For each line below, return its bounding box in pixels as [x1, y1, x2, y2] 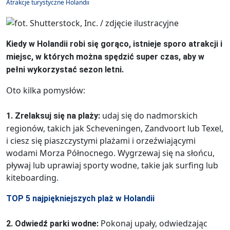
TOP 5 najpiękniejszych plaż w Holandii [6, 193, 155, 203]
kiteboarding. [6, 171, 59, 183]
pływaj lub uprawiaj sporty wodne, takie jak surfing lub [6, 159, 218, 171]
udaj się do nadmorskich [102, 109, 198, 121]
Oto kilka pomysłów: [6, 84, 85, 96]
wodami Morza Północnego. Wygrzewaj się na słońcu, [6, 147, 215, 159]
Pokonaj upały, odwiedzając [101, 217, 207, 229]
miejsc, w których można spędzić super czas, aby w [6, 51, 204, 62]
